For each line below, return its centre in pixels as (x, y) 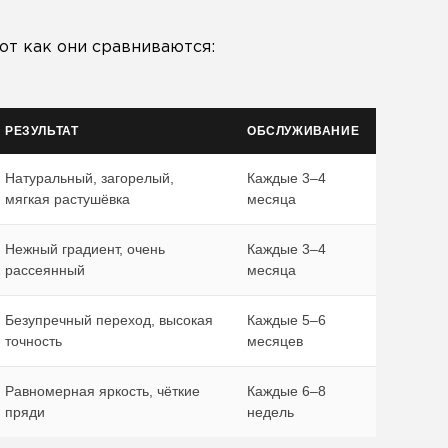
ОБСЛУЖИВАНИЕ (303, 131)
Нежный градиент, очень (85, 249)
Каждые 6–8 (286, 391)
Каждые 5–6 (286, 320)
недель (270, 412)
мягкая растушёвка (67, 199)
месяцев (275, 341)
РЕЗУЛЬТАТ (42, 131)
